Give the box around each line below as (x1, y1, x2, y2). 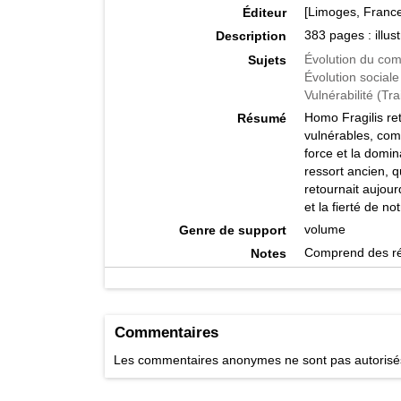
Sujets (247, 52, 286, 67)
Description (215, 29, 286, 44)
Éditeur (242, 5, 286, 21)
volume (303, 221, 346, 236)
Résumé (236, 110, 286, 125)
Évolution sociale (303, 69, 399, 84)
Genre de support (178, 222, 286, 237)
